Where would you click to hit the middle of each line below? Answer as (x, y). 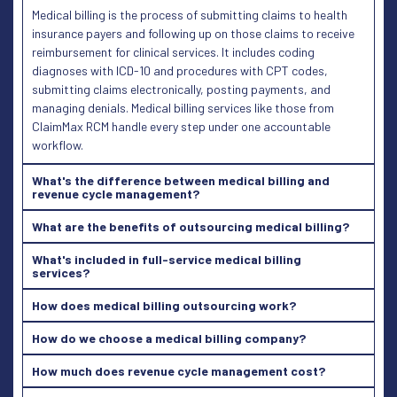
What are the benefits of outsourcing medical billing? (191, 226)
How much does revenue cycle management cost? (179, 370)
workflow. (58, 144)
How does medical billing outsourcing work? (164, 305)
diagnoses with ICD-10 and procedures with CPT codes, (180, 70)
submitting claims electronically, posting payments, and (181, 89)
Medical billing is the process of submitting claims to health (190, 14)
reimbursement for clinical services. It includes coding (173, 51)
